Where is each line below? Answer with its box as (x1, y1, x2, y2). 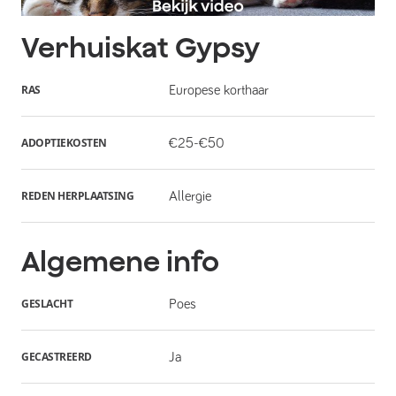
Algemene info (21, 244, 219, 278)
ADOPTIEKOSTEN (21, 134, 107, 150)
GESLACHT (21, 295, 72, 311)
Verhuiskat (21, 30, 169, 65)
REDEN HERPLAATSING (21, 187, 133, 203)
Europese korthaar (168, 82, 269, 97)
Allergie (168, 188, 211, 203)
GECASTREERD (21, 348, 92, 364)
